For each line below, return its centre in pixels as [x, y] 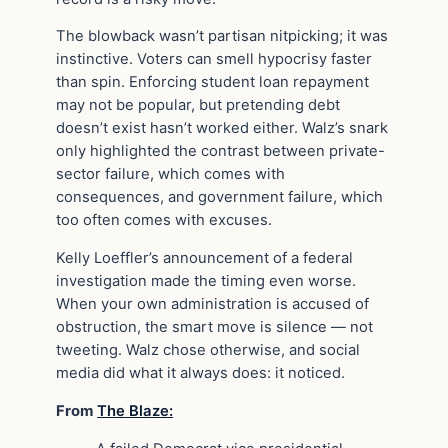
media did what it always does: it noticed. [200, 373]
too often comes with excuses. [164, 220]
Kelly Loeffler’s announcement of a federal [204, 258]
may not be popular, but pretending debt [198, 105]
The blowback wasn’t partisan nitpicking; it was [222, 36]
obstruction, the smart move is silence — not [214, 327]
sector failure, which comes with [170, 174]
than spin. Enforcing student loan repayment [212, 82]
